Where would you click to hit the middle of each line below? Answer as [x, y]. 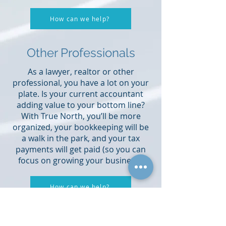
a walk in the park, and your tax [81, 138]
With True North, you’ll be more [81, 116]
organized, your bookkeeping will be [81, 127]
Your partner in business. [81, 205]
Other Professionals [81, 53]
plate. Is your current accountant [81, 94]
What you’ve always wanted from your [81, 215]
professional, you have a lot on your [81, 83]
